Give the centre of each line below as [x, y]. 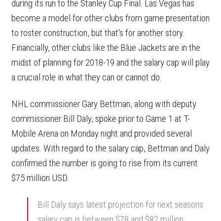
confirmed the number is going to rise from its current [105, 163]
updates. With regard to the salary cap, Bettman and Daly [110, 148]
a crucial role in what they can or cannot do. [87, 77]
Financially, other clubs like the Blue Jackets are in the [106, 47]
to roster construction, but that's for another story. [98, 33]
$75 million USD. [40, 178]
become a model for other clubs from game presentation [110, 18]
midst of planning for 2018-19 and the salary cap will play [110, 62]
